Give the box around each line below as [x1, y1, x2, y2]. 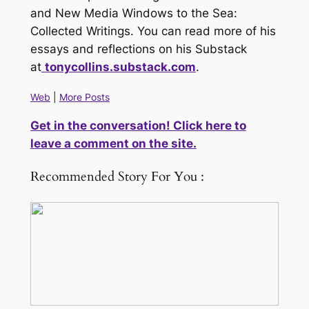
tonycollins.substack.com [44, 59, 196, 74]
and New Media [30, 6, 119, 20]
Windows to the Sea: [121, 6, 237, 20]
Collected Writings [30, 23, 130, 38]
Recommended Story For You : [30, 168, 204, 186]
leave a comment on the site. [30, 137, 197, 151]
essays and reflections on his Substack [30, 41, 247, 56]
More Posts [59, 90, 110, 103]
